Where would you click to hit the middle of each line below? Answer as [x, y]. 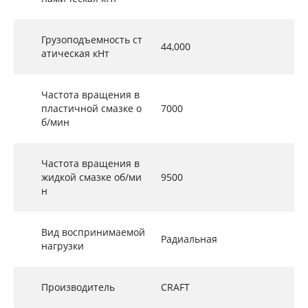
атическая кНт [75, 53]
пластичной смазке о [91, 108]
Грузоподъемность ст [92, 40]
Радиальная [189, 239]
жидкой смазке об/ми [91, 177]
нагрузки [63, 246]
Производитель [78, 287]
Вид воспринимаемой [93, 232]
